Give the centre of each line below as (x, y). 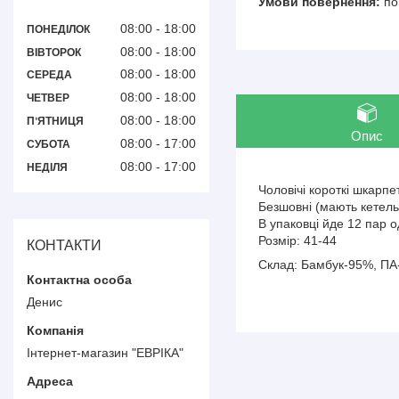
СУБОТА (49, 144)
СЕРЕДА (49, 75)
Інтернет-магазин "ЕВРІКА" (105, 352)
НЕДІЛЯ (47, 167)
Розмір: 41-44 (297, 241)
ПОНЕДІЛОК (58, 29)
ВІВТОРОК (54, 52)
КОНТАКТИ (64, 245)
